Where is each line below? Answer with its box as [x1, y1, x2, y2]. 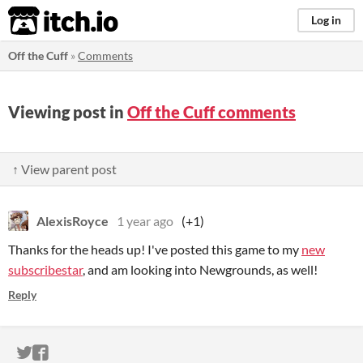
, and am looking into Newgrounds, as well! [83, 262, 318, 277]
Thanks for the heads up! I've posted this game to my [8, 241, 301, 257]
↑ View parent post [12, 161, 117, 177]
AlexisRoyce [36, 213, 109, 228]
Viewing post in [8, 102, 127, 122]
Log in [311, 13, 341, 27]
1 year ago [117, 213, 173, 228]
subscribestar [8, 262, 83, 277]
